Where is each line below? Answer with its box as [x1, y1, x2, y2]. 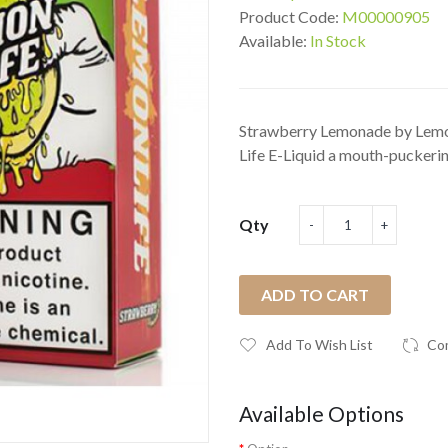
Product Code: [239, 7, 342, 26]
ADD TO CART [261, 285, 369, 304]
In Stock [310, 31, 366, 50]
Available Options [239, 401, 404, 426]
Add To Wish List [266, 336, 373, 353]
